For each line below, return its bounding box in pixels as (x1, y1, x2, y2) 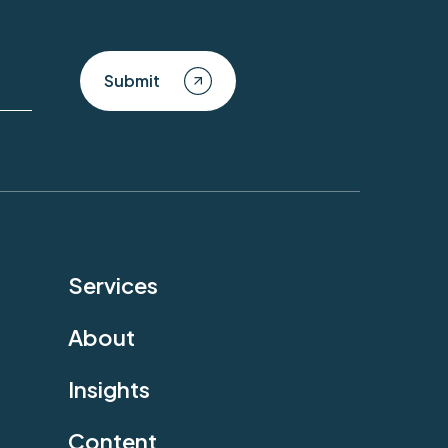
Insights (68, 374, 150, 403)
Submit (104, 69, 160, 91)
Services (68, 270, 158, 299)
